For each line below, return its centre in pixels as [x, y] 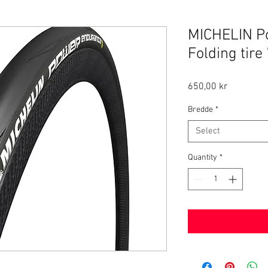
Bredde [200, 110]
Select [208, 131]
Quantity [202, 158]
